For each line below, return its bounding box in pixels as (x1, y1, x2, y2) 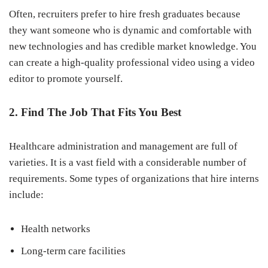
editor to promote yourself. (9, 73, 123, 84)
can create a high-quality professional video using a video (9, 57, 255, 68)
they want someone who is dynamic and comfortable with (9, 25, 252, 36)
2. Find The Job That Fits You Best (9, 106, 181, 118)
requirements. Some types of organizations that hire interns (9, 173, 259, 184)
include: (9, 189, 44, 200)
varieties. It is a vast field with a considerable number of (9, 157, 246, 168)
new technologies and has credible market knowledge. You (9, 41, 257, 52)
